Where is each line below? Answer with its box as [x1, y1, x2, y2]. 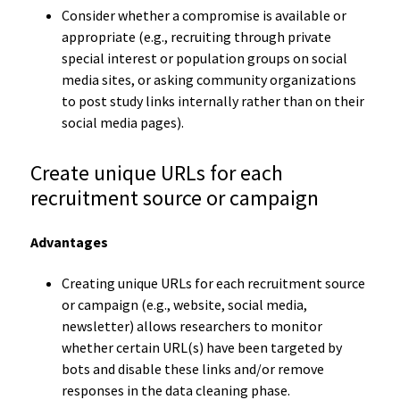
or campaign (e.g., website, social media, [61, 295, 307, 313]
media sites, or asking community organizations [61, 70, 356, 88]
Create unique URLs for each [29, 158, 283, 187]
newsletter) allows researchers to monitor [61, 316, 322, 335]
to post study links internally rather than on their [61, 91, 364, 110]
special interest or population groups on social [61, 48, 347, 67]
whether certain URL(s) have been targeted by [61, 337, 342, 356]
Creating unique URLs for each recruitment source [61, 273, 365, 292]
